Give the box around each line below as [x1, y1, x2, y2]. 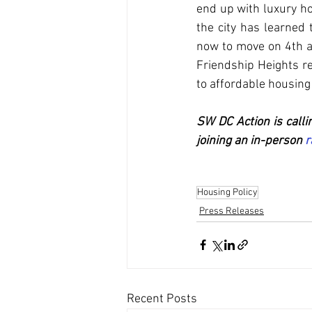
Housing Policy [197, 186, 258, 198]
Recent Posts [127, 291, 197, 306]
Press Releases [199, 205, 264, 217]
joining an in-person [196, 133, 305, 148]
